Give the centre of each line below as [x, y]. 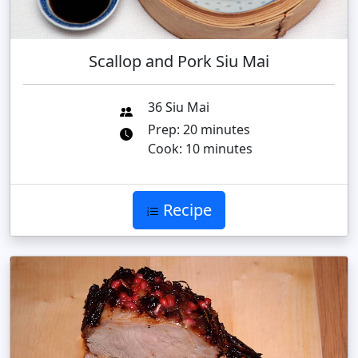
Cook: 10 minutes [200, 148]
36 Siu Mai [179, 107]
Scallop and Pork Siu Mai [179, 61]
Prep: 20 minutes [199, 129]
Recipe [185, 209]
